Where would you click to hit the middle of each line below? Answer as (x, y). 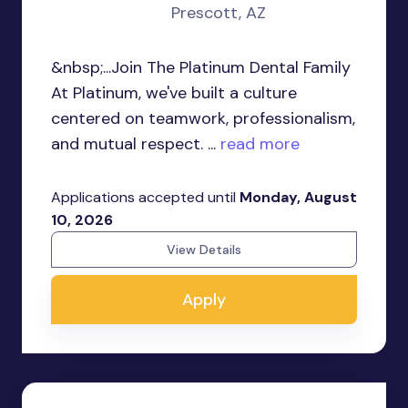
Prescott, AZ (219, 13)
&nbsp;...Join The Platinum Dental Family (201, 67)
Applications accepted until (145, 197)
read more (258, 144)
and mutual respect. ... (133, 144)
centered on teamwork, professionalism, (203, 118)
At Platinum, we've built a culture (174, 93)
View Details (204, 250)
